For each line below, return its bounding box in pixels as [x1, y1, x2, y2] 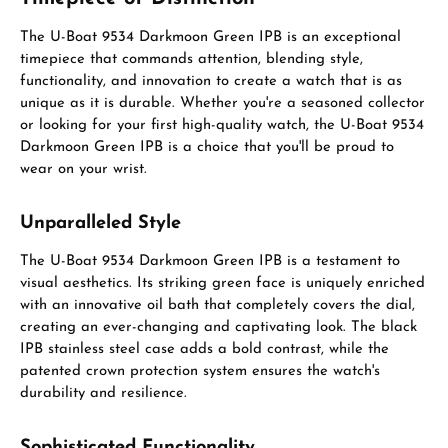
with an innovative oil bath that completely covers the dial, [20, 298, 415, 313]
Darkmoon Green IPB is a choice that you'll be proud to [20, 140, 394, 155]
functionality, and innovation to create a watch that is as [20, 74, 402, 89]
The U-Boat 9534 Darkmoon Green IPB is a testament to [20, 254, 400, 269]
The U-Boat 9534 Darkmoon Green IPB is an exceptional [20, 30, 401, 45]
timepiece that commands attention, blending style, [20, 52, 363, 67]
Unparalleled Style [20, 214, 181, 233]
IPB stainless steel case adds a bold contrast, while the [20, 342, 389, 357]
